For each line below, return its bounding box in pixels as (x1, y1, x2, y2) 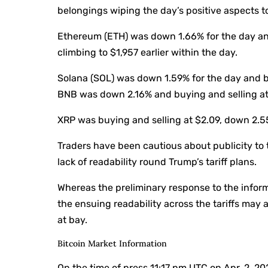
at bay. (57, 214, 88, 226)
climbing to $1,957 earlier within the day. (57, 46, 238, 58)
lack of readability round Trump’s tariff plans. (57, 156, 257, 167)
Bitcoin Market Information (57, 237, 167, 249)
